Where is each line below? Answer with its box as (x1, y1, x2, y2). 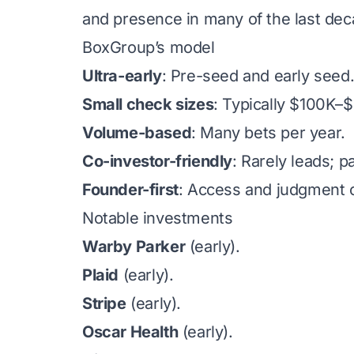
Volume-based (82, 123, 192, 142)
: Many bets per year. (191, 123, 345, 142)
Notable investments (82, 209, 233, 228)
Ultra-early (82, 66, 162, 85)
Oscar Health (82, 322, 179, 341)
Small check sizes (82, 95, 214, 114)
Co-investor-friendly (82, 152, 232, 171)
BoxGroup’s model (82, 38, 215, 57)
